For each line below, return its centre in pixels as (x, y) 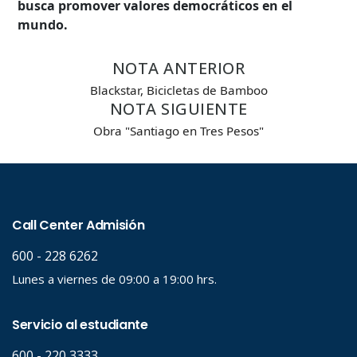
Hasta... (64, 269)
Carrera (64, 57)
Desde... (65, 198)
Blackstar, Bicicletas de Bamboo (178, 90)
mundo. (43, 24)
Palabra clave (79, 127)
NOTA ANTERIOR (178, 68)
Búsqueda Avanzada (131, 25)
